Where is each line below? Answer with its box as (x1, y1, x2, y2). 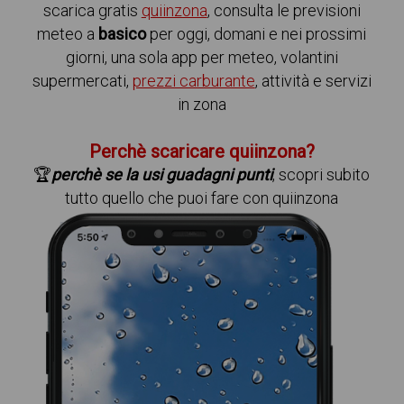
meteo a (37, 24, 99, 43)
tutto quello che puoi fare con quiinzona (65, 188, 339, 207)
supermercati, (32, 71, 133, 90)
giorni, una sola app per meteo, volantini (65, 48, 338, 67)
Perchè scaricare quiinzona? (88, 141, 315, 162)
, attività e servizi (254, 71, 372, 90)
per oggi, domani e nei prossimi (146, 24, 367, 43)
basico (98, 24, 147, 43)
